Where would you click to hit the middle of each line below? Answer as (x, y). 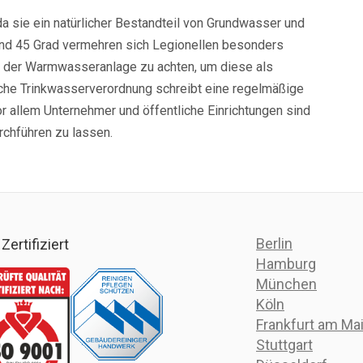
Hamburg (286, 264)
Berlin (274, 243)
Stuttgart (284, 345)
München (286, 284)
